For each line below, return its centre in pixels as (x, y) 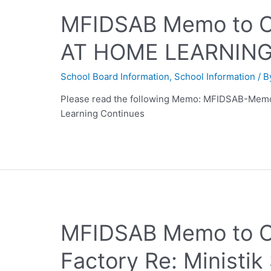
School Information (215, 76)
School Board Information (115, 76)
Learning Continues (103, 113)
